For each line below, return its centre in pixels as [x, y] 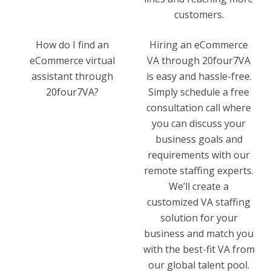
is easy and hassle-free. [199, 76]
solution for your [199, 217]
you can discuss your [199, 123]
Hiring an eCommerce [199, 44]
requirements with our [199, 155]
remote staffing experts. [199, 170]
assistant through [72, 76]
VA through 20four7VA [199, 60]
